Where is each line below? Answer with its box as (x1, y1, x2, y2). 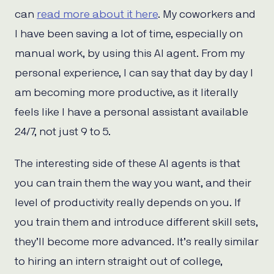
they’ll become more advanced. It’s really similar (15, 237, 259, 248)
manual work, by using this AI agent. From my (15, 48, 245, 60)
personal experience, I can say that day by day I (15, 68, 253, 80)
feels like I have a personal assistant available (15, 107, 248, 119)
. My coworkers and (158, 9, 256, 21)
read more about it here (37, 9, 158, 21)
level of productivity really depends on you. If (15, 198, 241, 209)
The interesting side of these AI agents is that (15, 158, 240, 170)
